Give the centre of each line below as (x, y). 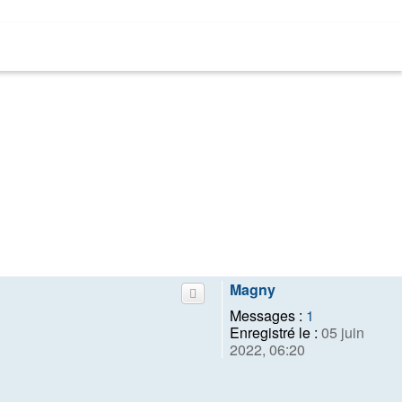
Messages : (266, 316)
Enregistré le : (274, 333)
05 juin (341, 333)
